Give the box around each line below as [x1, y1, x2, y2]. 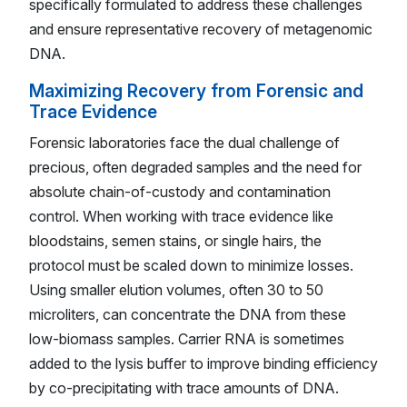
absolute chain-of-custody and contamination [29, 183, 331, 202]
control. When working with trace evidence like [29, 207, 333, 226]
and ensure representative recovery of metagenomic [29, 19, 372, 38]
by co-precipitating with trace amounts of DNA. [29, 379, 339, 398]
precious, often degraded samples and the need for [29, 158, 362, 177]
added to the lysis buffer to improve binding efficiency [29, 354, 378, 373]
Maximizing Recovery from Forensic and [29, 79, 363, 102]
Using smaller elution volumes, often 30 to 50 [29, 281, 323, 300]
